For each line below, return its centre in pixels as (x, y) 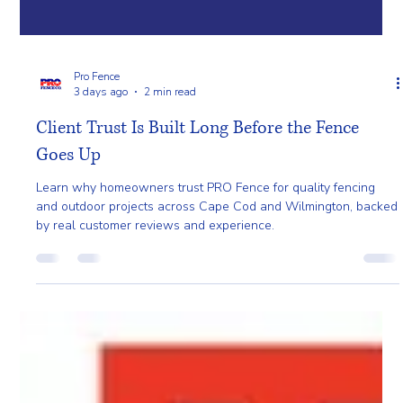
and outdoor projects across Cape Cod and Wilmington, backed (217, 358)
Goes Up (69, 306)
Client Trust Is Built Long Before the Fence (198, 279)
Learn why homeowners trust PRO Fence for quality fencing (206, 339)
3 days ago (101, 243)
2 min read (170, 243)
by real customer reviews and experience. (156, 376)
